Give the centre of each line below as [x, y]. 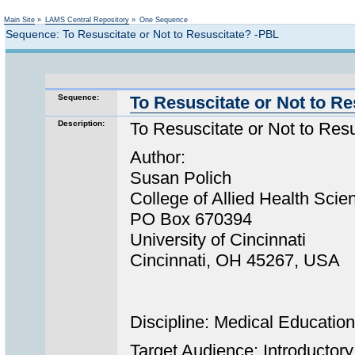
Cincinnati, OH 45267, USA [235, 261]
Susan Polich [181, 178]
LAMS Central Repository [87, 20]
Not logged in [321, 8]
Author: [158, 158]
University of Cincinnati [218, 240]
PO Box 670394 [191, 219]
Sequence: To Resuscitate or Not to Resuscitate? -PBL [142, 34]
